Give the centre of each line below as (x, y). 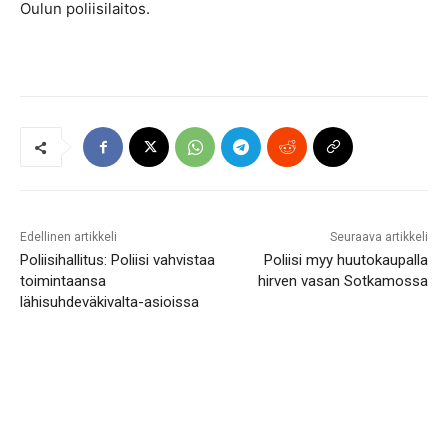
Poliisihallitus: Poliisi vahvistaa (117, 260)
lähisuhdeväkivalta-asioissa (109, 302)
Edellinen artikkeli (68, 237)
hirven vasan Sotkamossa (342, 281)
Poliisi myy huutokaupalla (345, 260)
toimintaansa (63, 281)
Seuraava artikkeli (378, 237)
